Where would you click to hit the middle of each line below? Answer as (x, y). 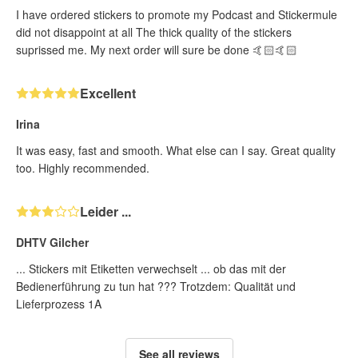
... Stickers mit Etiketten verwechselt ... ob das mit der (151, 268)
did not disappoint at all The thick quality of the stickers (154, 32)
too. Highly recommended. (83, 167)
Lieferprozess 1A (59, 303)
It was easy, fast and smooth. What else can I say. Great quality (176, 150)
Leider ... (105, 211)
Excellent (108, 93)
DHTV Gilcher (52, 242)
